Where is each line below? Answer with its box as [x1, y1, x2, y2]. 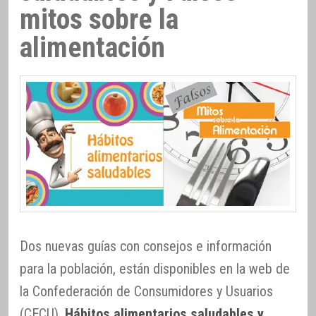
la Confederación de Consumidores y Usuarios [20, 283, 273, 300]
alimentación [20, 30, 165, 64]
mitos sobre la [20, 2, 178, 36]
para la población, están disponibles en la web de [20, 260, 290, 278]
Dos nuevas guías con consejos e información [20, 238, 272, 255]
